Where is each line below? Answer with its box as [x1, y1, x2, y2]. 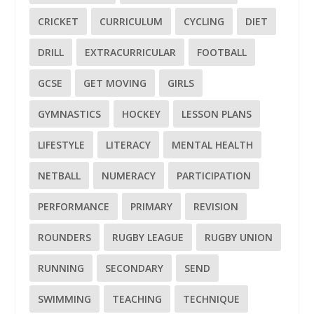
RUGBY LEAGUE [112, 231, 184, 245]
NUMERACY [102, 169, 156, 183]
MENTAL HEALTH [172, 138, 254, 152]
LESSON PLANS [182, 107, 252, 121]
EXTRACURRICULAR [85, 46, 177, 60]
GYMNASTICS [38, 107, 102, 121]
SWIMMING [38, 292, 92, 306]
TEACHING [112, 292, 163, 306]
